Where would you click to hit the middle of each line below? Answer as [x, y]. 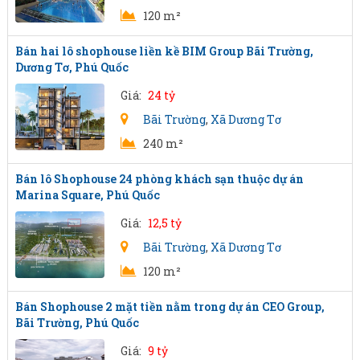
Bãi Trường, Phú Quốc [77, 323]
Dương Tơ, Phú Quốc [72, 67]
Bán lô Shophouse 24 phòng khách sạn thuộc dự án [159, 179]
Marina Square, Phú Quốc [87, 195]
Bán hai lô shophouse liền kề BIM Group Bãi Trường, [164, 51]
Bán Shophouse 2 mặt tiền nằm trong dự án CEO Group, [170, 307]
